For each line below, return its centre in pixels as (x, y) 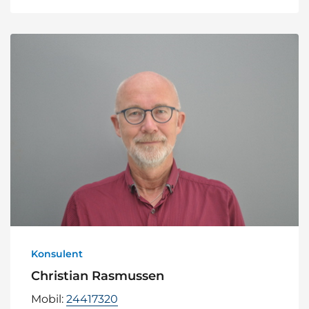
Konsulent (57, 253)
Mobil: (49, 299)
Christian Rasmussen (98, 276)
